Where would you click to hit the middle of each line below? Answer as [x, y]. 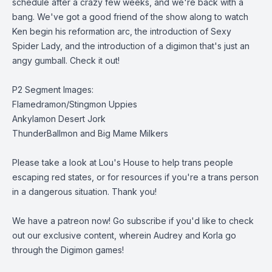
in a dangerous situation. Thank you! [84, 192]
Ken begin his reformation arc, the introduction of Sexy [122, 31]
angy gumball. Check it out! [66, 60]
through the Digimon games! [68, 250]
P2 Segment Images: [53, 90]
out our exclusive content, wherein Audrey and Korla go [124, 235]
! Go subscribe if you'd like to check [181, 221]
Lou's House [124, 162]
